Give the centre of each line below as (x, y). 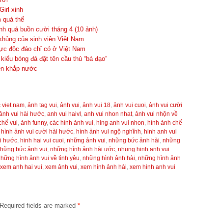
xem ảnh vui (61, 167)
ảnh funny (34, 123)
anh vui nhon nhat (108, 114)
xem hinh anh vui (152, 167)
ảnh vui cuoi (130, 105)
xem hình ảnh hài (104, 167)
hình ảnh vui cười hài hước (37, 132)
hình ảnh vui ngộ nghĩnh (109, 132)
